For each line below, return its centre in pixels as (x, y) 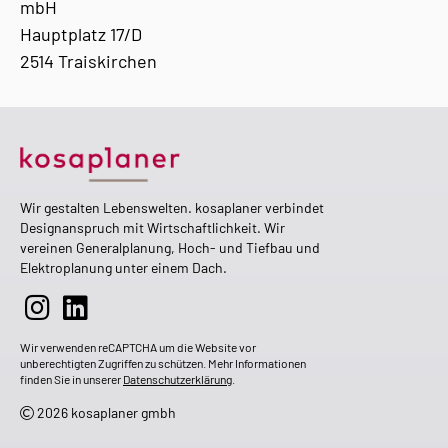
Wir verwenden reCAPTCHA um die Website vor (138, 346)
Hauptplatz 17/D (81, 34)
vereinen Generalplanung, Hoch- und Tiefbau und (170, 247)
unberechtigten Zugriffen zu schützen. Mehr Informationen (163, 362)
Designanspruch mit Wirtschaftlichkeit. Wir (152, 227)
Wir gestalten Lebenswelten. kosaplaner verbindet (172, 207)
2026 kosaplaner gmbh (105, 412)
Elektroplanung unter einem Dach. (123, 267)
